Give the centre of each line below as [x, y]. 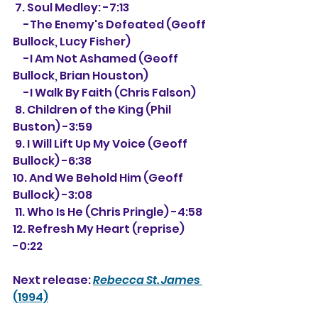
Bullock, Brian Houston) [81, 76]
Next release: [53, 280]
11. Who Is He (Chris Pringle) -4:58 [109, 212]
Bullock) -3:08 [53, 195]
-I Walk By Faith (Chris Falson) [110, 93]
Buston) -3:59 [53, 127]
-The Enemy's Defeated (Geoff [18, 24]
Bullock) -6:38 [52, 161]
